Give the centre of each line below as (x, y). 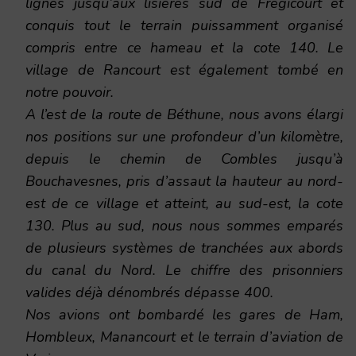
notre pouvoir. (70, 93)
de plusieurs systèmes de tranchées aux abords (184, 248)
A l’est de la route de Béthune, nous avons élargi (184, 115)
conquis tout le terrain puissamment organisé (184, 26)
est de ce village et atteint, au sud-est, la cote (184, 204)
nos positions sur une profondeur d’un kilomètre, (184, 137)
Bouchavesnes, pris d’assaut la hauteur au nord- (184, 182)
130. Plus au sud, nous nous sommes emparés (184, 226)
